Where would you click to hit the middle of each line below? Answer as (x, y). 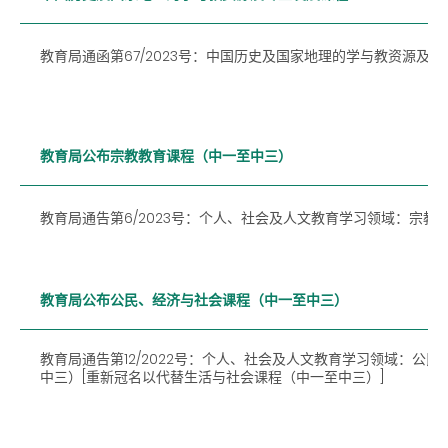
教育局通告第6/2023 (105, 217)
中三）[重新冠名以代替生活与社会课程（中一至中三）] (212, 376)
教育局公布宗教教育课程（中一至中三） (166, 155)
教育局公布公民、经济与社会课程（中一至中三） (194, 299)
